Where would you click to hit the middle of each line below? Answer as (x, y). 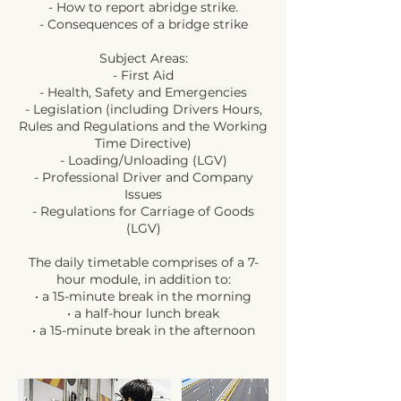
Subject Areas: (143, 59)
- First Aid (143, 76)
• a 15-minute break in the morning (143, 297)
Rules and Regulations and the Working (143, 127)
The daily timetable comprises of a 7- (143, 263)
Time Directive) (143, 144)
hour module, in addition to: (143, 280)
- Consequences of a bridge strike (143, 25)
